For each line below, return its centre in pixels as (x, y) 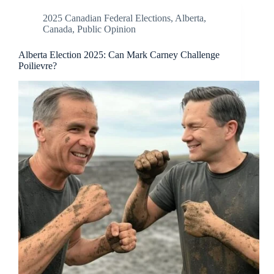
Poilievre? (38, 66)
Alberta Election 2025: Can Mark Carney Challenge (119, 55)
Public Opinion (106, 29)
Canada (57, 29)
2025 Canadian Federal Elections (107, 18)
